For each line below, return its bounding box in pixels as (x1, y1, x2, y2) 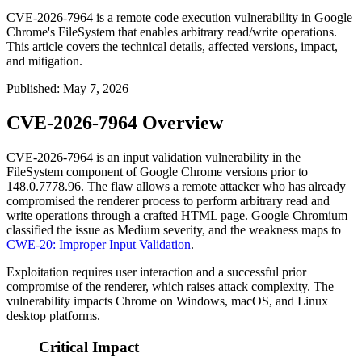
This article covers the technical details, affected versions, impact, (6, 40, 338, 54)
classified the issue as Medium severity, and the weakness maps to (6, 223, 341, 238)
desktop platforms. (6, 309, 100, 323)
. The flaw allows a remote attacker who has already (81, 179, 346, 194)
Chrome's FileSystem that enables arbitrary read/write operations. (6, 25, 337, 40)
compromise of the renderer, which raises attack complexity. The (6, 280, 334, 294)
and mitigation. (6, 54, 82, 69)
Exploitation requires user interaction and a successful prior (6, 265, 306, 280)
